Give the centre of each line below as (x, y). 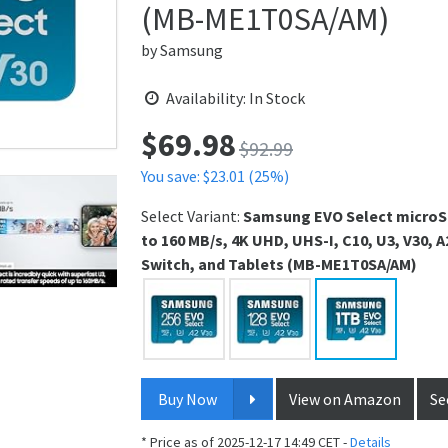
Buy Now (187, 398)
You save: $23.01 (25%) (215, 175)
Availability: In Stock (234, 97)
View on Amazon (345, 398)
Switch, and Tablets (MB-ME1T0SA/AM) (279, 263)
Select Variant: (192, 215)
